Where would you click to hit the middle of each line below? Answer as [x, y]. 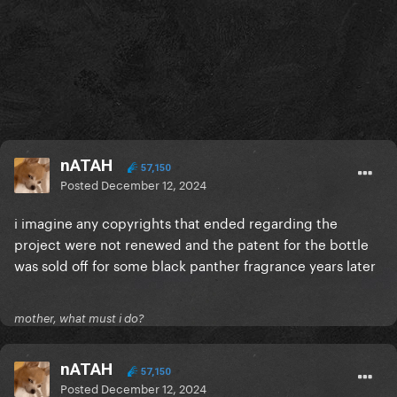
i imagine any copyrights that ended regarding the [176, 222]
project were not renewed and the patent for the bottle [191, 243]
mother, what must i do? [79, 319]
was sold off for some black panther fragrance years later [195, 265]
